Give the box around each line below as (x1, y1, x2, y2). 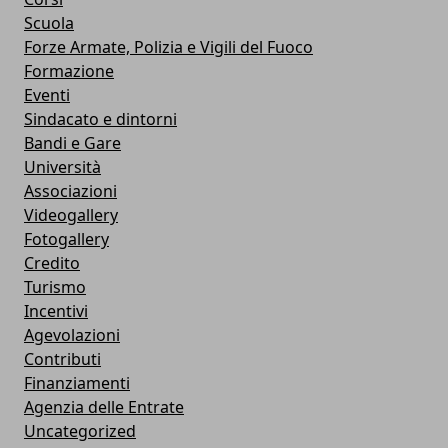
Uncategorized (24, 419, 136, 442)
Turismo (24, 275, 86, 298)
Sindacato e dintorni (24, 107, 177, 130)
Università (24, 155, 101, 178)
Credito (24, 251, 80, 274)
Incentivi (24, 299, 88, 322)
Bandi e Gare (24, 131, 121, 154)
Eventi (24, 83, 70, 106)
